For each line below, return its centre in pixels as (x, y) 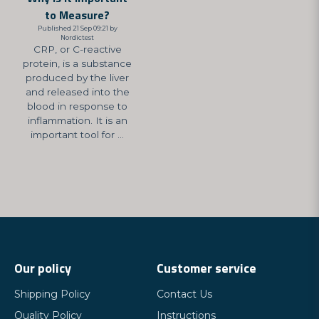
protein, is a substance (77, 64)
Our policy (43, 268)
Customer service (206, 268)
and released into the (77, 92)
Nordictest (77, 38)
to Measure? (77, 15)
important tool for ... (77, 135)
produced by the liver (77, 78)
